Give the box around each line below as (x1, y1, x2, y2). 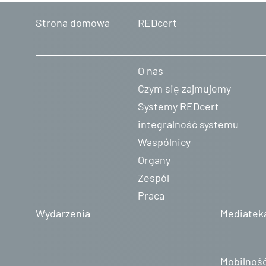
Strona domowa (36, 16, 110, 29)
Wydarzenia (36, 207, 90, 220)
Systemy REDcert (137, 100, 219, 113)
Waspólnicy (137, 135, 191, 148)
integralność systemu (137, 118, 239, 131)
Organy (137, 153, 170, 166)
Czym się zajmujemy (137, 82, 231, 95)
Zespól (137, 171, 169, 184)
